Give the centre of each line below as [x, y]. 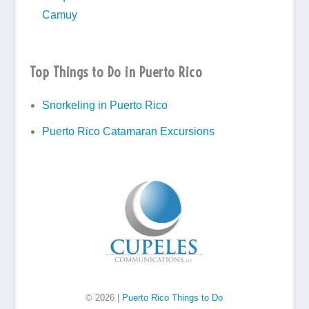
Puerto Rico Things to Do [173, 297]
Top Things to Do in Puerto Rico [116, 72]
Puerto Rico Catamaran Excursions [128, 132]
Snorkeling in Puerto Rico [104, 106]
